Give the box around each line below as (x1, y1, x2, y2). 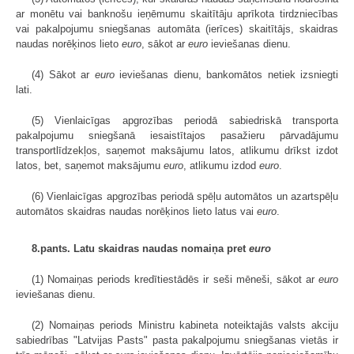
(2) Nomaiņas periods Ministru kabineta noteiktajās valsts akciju (32, 319, 338, 332)
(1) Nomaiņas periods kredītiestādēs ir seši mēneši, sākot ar (32, 273, 318, 286)
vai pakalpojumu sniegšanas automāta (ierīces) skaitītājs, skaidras (16, 23, 338, 36)
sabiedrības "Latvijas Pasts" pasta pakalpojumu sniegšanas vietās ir (16, 334, 338, 347)
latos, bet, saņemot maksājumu (16, 160, 164, 172)
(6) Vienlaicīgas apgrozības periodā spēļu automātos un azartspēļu (32, 190, 338, 203)
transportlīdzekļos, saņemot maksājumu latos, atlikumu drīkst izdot (16, 145, 338, 157)
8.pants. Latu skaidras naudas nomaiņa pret (32, 243, 249, 255)
